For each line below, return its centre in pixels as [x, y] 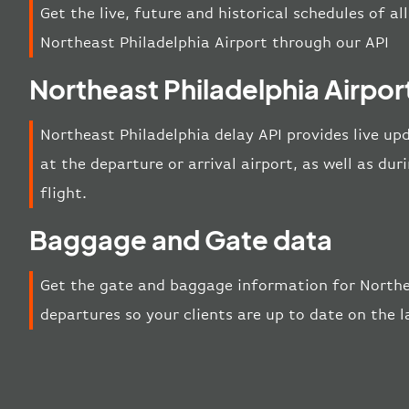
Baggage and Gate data [181, 239]
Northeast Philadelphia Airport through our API [215, 42]
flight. [63, 193]
